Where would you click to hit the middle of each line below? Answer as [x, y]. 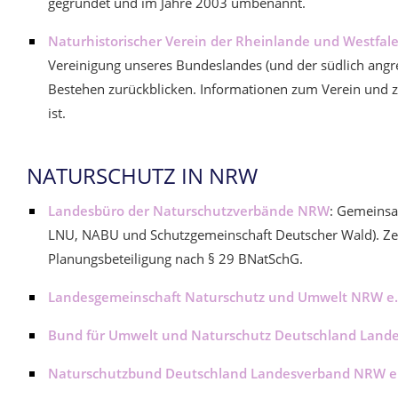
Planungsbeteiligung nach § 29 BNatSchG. [175, 259]
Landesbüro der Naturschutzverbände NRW [189, 211]
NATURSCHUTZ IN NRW [142, 175]
